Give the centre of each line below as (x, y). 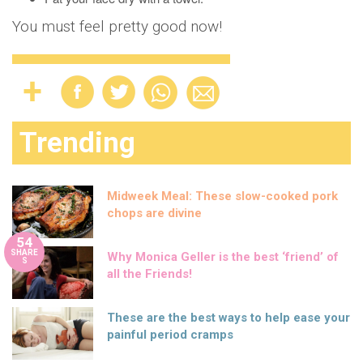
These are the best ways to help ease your (228, 318)
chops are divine (154, 213)
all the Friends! (149, 274)
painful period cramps (170, 335)
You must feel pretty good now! (117, 26)
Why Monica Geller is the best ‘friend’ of (223, 257)
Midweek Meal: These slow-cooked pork (222, 196)
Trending (77, 143)
